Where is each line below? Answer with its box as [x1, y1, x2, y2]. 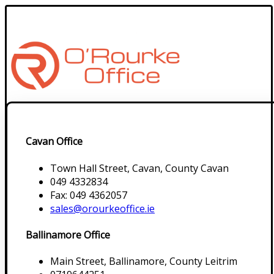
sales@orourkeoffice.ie [50, 201, 155, 215]
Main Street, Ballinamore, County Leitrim [50, 254, 237, 268]
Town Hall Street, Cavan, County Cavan [50, 161, 229, 175]
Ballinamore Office [26, 228, 110, 242]
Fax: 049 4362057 [50, 188, 127, 202]
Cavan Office [26, 135, 83, 149]
